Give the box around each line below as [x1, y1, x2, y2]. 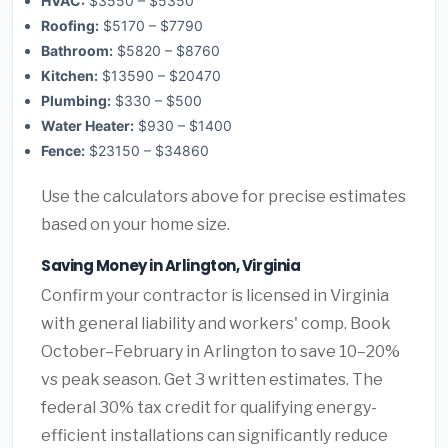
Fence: [41, 141, 85, 159]
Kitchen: [41, 66, 98, 84]
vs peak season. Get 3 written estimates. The [41, 370, 383, 390]
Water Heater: [41, 116, 134, 134]
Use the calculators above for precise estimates [41, 186, 406, 206]
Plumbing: [41, 91, 111, 109]
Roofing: [41, 16, 99, 34]
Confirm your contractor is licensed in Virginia [41, 286, 389, 306]
